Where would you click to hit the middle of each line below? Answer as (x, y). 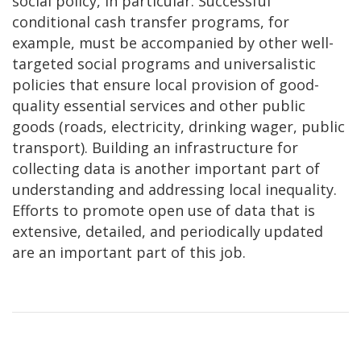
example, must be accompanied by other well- (173, 43)
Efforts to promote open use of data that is (164, 211)
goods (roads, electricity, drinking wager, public (178, 127)
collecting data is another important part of (166, 169)
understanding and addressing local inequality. (174, 190)
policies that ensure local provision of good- (166, 85)
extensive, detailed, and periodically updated (168, 232)
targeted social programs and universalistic (164, 64)
